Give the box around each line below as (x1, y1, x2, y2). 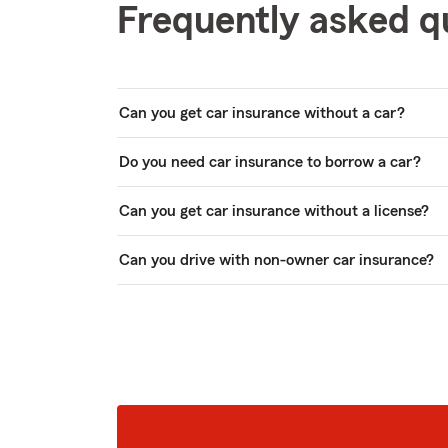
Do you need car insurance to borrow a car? (119, 153, 421, 170)
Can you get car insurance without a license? (119, 202, 429, 219)
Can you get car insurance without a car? (119, 104, 405, 121)
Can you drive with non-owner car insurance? (119, 251, 434, 268)
